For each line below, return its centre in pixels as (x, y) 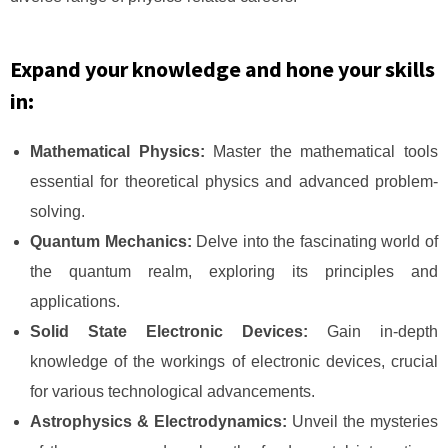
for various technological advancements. (172, 391)
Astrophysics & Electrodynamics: (161, 421)
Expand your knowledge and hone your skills (222, 69)
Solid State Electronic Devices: (169, 331)
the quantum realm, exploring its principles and (234, 271)
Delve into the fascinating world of (315, 241)
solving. (57, 211)
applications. (75, 301)
